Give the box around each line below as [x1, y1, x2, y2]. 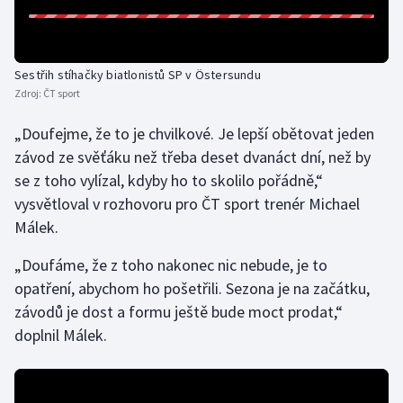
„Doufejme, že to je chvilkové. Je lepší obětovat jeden [14, 123, 374, 145]
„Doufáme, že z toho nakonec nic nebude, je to [14, 255, 327, 276]
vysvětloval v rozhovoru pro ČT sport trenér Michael [14, 193, 360, 215]
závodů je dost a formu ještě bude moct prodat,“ [14, 301, 343, 323]
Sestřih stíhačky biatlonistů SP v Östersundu [14, 67, 261, 84]
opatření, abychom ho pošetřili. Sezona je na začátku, [14, 278, 370, 300]
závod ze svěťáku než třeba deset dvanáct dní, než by [14, 147, 371, 168]
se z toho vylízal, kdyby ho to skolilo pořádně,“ [14, 170, 323, 192]
